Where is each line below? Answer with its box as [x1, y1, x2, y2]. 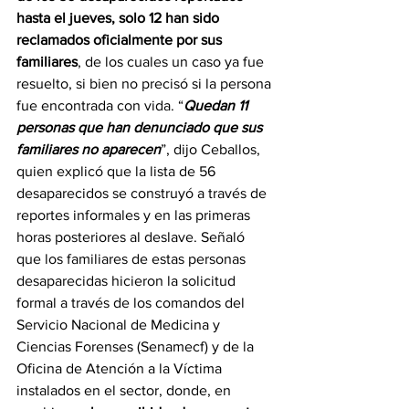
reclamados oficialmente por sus [16, 32, 225, 48]
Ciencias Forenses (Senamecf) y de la [16, 339, 257, 355]
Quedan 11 [184, 98, 251, 114]
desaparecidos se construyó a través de [16, 185, 270, 202]
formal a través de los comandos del [16, 295, 248, 311]
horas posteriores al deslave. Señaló [16, 229, 248, 246]
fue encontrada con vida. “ [16, 98, 184, 114]
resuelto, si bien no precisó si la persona [16, 76, 275, 92]
